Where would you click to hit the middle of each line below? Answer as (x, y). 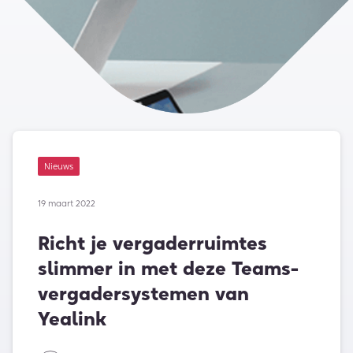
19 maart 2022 (67, 204)
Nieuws (59, 167)
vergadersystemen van (143, 294)
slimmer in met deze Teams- (168, 269)
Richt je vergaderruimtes (152, 243)
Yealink (72, 319)
